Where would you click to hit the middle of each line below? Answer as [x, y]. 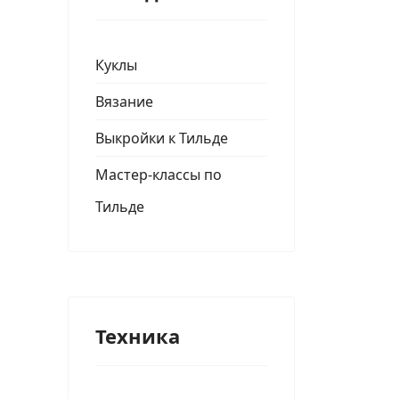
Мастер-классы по [159, 175]
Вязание [124, 102]
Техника [138, 336]
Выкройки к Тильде [162, 138]
